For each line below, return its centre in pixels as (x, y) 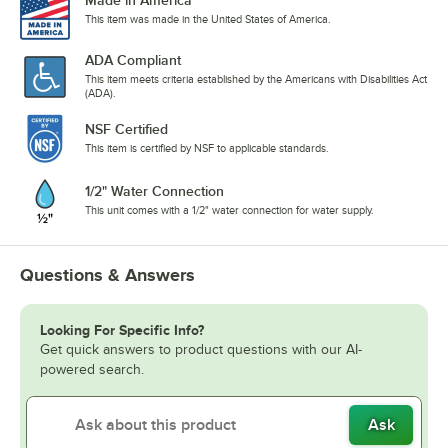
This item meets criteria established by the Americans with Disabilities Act (256, 79)
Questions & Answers (107, 275)
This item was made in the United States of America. (208, 19)
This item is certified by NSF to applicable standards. (207, 148)
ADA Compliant (133, 60)
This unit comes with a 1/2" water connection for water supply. (229, 210)
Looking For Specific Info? (122, 330)
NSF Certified (126, 129)
